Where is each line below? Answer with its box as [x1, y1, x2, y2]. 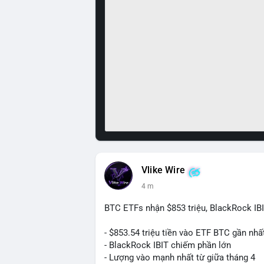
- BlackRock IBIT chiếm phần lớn [104, 240, 231, 250]
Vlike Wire [141, 165, 185, 176]
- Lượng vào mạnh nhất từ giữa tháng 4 [104, 252, 255, 263]
